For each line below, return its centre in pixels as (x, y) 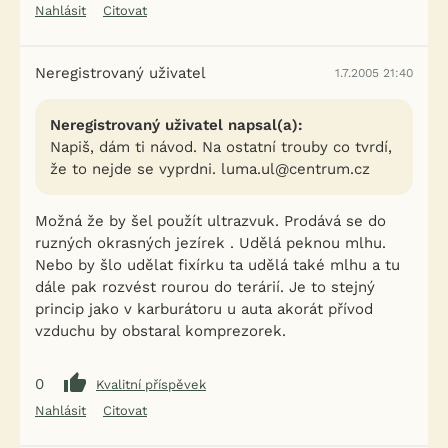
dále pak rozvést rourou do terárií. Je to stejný (205, 287)
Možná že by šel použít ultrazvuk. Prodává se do (210, 221)
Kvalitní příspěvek (151, 384)
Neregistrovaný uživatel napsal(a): (176, 125)
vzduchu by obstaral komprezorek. (160, 331)
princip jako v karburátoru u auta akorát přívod (204, 309)
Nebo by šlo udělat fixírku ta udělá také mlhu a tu (217, 265)
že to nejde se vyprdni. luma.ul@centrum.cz (210, 169)
